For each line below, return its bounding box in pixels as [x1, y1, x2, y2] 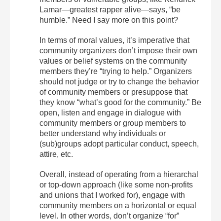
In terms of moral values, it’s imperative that [39, 36, 189, 44]
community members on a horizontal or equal [39, 201, 196, 210]
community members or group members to [39, 119, 186, 127]
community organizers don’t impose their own [39, 46, 197, 55]
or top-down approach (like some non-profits [39, 181, 193, 189]
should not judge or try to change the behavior [39, 77, 199, 86]
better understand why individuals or [39, 129, 166, 138]
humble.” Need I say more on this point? [39, 16, 178, 24]
